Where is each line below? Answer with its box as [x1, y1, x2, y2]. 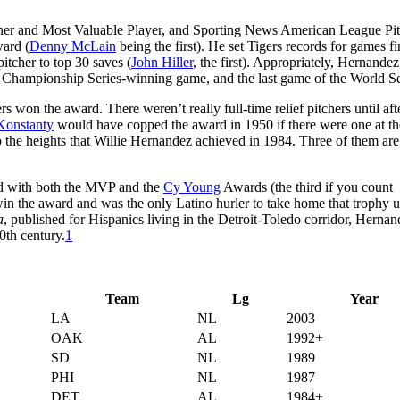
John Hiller [131, 54, 193, 70]
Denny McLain [29, 37, 116, 54]
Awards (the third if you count [221, 179, 393, 195]
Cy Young [163, 179, 221, 195]
